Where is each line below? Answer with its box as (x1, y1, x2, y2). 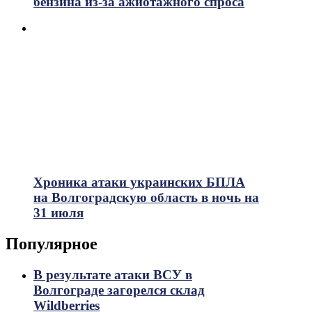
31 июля (33, 205, 84, 220)
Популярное (6, 234, 97, 253)
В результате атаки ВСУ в (33, 267, 192, 282)
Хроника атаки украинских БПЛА (33, 174, 245, 189)
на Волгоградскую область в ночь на (33, 189, 259, 205)
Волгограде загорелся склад (33, 282, 205, 297)
